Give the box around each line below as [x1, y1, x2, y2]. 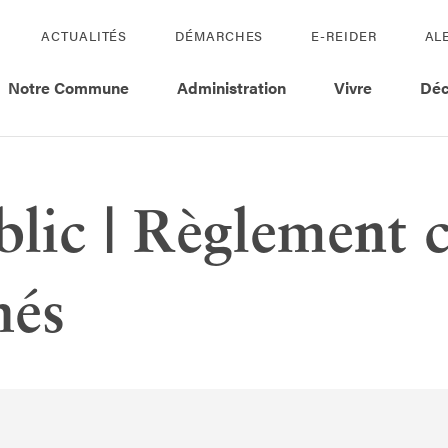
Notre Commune [8, 76, 129, 99]
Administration [177, 76, 286, 99]
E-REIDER [311, 26, 377, 45]
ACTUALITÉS [41, 26, 128, 45]
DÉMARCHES [175, 26, 264, 45]
